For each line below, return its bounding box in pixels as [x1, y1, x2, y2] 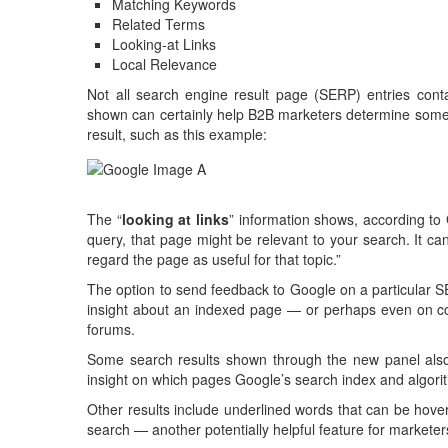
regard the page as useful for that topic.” [87, 249, 342, 269]
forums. [87, 319, 136, 339]
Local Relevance [112, 54, 218, 74]
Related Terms [112, 14, 206, 34]
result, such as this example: [87, 124, 268, 144]
